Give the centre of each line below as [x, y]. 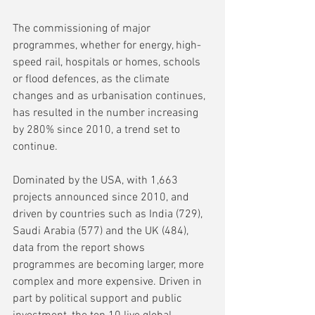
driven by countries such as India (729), [109, 214]
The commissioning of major [83, 28]
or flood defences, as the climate [92, 79]
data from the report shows [80, 248]
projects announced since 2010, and [102, 197]
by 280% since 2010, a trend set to [98, 130]
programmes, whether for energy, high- [107, 45]
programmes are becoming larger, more [110, 265]
